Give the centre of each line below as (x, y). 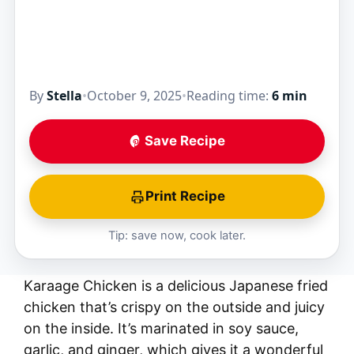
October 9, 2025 (134, 95)
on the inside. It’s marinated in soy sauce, (161, 328)
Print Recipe (185, 196)
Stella (64, 95)
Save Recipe (185, 141)
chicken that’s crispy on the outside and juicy (174, 307)
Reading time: (229, 95)
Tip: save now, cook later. (177, 235)
